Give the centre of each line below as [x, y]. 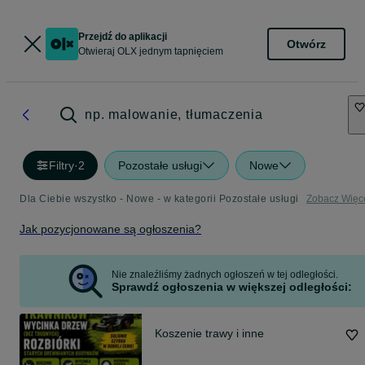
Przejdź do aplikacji [123, 37]
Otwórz [306, 44]
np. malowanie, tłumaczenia [174, 114]
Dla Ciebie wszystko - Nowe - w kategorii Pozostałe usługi [159, 199]
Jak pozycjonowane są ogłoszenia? [110, 229]
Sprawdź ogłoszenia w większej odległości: [231, 287]
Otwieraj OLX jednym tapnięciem [151, 51]
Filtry [62, 165]
